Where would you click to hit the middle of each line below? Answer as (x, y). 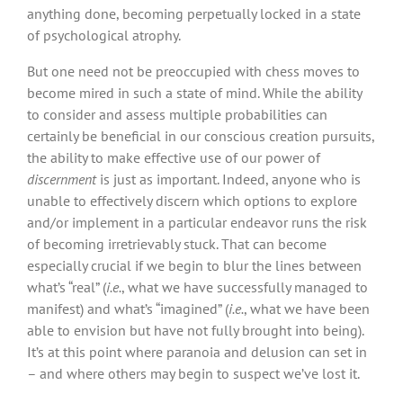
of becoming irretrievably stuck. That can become (177, 243)
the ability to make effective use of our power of (174, 157)
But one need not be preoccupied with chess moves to (193, 71)
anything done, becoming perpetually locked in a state (194, 13)
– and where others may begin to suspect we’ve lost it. (193, 373)
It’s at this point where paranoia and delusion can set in (197, 351)
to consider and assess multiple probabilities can (177, 114)
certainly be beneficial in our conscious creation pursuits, (201, 135)
